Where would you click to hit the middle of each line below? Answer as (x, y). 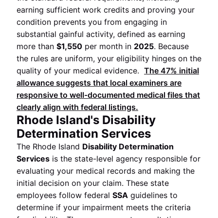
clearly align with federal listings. (77, 107)
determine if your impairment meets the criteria (104, 207)
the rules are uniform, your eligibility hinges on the (109, 58)
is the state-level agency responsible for (125, 159)
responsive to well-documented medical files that (108, 95)
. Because (171, 46)
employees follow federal (64, 195)
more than (36, 46)
